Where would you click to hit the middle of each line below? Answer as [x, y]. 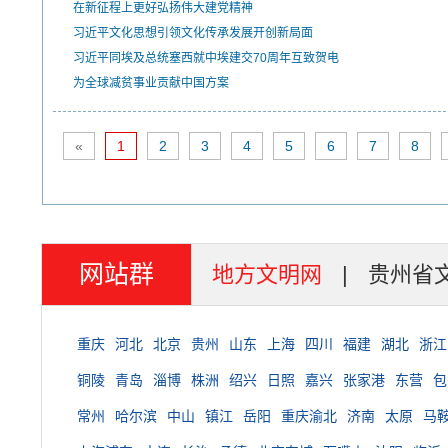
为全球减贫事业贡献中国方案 [151, 83]
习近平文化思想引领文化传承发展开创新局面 [193, 33]
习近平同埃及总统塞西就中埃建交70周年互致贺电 [206, 58]
